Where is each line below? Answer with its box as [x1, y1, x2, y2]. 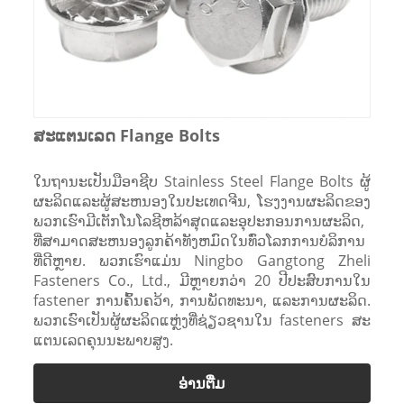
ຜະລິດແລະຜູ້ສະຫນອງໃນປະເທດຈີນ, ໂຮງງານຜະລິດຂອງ [32, 190, 372, 211]
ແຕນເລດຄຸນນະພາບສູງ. [32, 329, 173, 350]
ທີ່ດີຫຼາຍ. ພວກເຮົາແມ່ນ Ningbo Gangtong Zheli [32, 250, 372, 271]
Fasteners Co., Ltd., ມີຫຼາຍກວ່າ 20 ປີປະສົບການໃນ [32, 270, 372, 290]
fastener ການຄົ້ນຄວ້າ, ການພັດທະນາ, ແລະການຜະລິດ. [32, 289, 372, 310]
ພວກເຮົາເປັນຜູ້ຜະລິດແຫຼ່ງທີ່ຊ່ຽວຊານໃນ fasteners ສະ [32, 309, 372, 330]
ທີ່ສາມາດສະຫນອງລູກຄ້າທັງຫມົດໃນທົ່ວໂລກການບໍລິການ [32, 230, 365, 251]
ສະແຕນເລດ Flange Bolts [32, 124, 220, 146]
